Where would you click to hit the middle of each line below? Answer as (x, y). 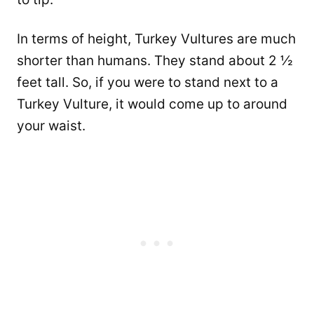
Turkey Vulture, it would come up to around (152, 104)
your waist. (51, 126)
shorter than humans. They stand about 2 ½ (155, 61)
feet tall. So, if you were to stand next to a (148, 83)
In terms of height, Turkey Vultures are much (156, 39)
